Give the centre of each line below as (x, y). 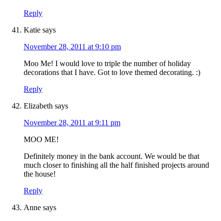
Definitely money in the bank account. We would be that (111, 156)
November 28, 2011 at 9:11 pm (72, 123)
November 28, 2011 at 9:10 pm (72, 47)
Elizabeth (38, 106)
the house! (40, 174)
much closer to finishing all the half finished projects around (116, 165)
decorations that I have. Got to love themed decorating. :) (112, 73)
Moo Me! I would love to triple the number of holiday (107, 64)
